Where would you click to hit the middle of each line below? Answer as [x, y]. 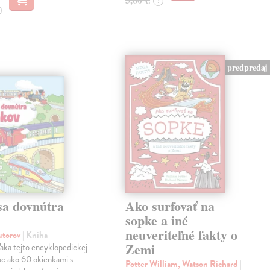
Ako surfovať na [170, 206]
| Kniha [35, 235]
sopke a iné [157, 220]
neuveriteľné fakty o [182, 234]
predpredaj [248, 67]
